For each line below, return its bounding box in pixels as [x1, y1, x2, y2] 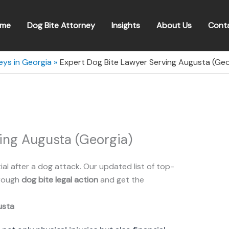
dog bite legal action [21, 174, 98, 185]
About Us [156, 20, 192, 31]
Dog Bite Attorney [27, 20, 95, 31]
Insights [111, 20, 140, 31]
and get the [98, 174, 144, 185]
